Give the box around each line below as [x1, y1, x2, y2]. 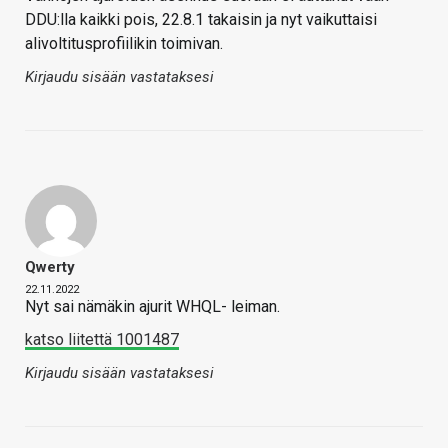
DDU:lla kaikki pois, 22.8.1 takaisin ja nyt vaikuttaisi [25, 9, 377, 29]
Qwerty [25, 257, 75, 276]
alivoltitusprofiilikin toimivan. [25, 33, 223, 53]
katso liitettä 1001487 [25, 329, 179, 349]
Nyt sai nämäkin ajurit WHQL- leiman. [25, 296, 280, 316]
